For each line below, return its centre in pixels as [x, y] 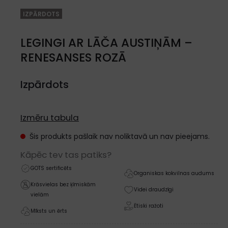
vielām [40, 195]
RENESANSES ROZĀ [73, 58]
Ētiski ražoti [148, 206]
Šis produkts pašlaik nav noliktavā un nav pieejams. [120, 136]
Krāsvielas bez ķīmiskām [63, 184]
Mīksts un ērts [49, 211]
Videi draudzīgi [153, 190]
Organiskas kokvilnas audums [174, 173]
